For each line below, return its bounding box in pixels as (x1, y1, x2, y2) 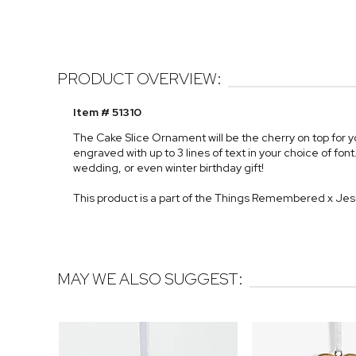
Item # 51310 (73, 105, 141, 120)
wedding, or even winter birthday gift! (73, 161, 264, 176)
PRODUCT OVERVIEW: (57, 68, 222, 90)
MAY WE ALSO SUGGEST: (57, 269, 243, 290)
